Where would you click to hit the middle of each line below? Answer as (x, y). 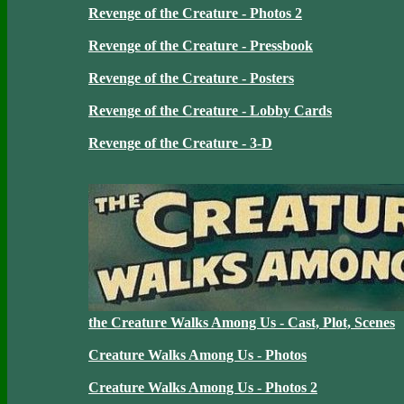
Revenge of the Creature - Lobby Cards (210, 110)
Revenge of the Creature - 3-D (180, 143)
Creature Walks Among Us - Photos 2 (203, 387)
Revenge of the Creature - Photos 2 (195, 13)
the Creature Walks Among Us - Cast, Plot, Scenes (242, 322)
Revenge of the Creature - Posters (191, 78)
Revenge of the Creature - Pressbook (201, 46)
